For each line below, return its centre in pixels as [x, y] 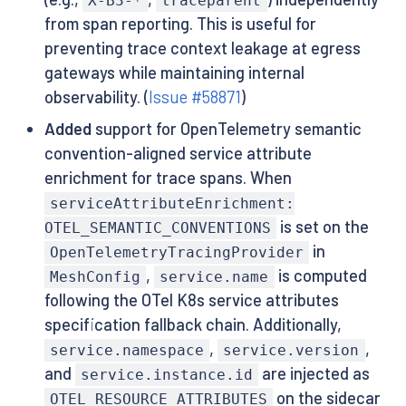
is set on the [322, 226]
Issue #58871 [194, 97]
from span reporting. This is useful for [180, 24]
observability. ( [96, 97]
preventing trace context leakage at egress [202, 48]
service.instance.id [166, 374]
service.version [291, 350]
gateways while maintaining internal [174, 73]
